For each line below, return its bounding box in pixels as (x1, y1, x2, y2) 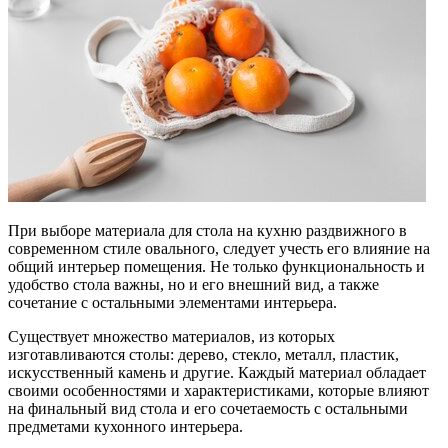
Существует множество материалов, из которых (8, 328, 335, 346)
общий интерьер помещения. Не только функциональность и (8, 258, 425, 276)
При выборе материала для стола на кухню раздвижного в (8, 222, 407, 240)
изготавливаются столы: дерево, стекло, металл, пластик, (8, 346, 399, 364)
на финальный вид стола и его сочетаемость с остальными (8, 400, 408, 418)
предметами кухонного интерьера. (8, 418, 243, 436)
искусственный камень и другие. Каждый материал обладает (8, 364, 426, 382)
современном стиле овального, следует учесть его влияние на (8, 240, 430, 258)
